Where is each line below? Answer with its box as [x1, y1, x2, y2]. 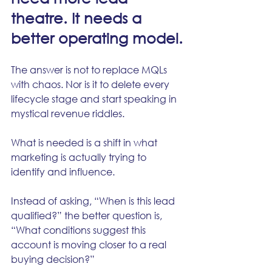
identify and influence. [11, 165, 115, 178]
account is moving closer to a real [11, 238, 169, 251]
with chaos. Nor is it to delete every [11, 78, 172, 90]
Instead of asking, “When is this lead [11, 194, 177, 207]
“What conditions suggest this [11, 223, 148, 236]
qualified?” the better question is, [11, 209, 165, 222]
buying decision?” [11, 253, 95, 265]
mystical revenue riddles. [11, 107, 124, 120]
